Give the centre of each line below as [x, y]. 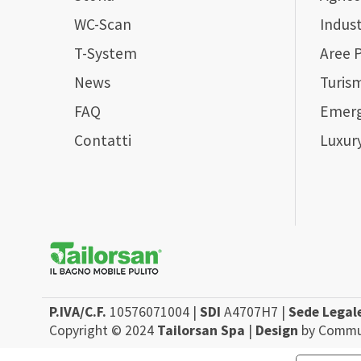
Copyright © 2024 [103, 331]
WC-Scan [103, 24]
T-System [106, 53]
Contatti [103, 140]
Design [277, 331]
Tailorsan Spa [201, 331]
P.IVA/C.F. [78, 312]
